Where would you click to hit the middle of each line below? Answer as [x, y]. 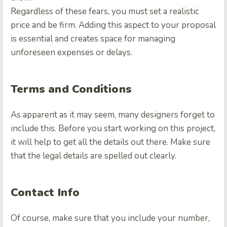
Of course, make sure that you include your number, [110, 218]
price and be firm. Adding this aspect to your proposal [113, 25]
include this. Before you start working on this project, [113, 129]
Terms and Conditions [71, 89]
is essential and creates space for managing [93, 39]
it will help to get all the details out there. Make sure [110, 142]
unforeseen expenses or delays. [71, 53]
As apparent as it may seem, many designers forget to [113, 115]
